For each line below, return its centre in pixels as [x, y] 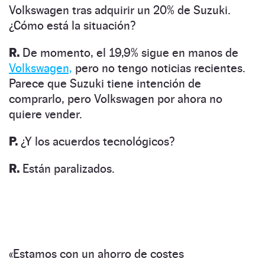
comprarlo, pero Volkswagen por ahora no [116, 98]
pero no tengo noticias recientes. [159, 68]
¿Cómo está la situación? [72, 25]
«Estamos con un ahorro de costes [96, 253]
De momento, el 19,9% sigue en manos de [129, 52]
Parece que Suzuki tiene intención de [105, 83]
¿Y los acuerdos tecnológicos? [96, 141]
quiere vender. [46, 114]
